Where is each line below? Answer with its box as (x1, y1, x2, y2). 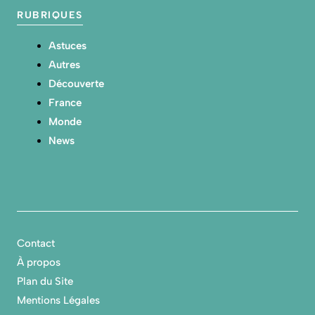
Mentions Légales (17, 294, 100, 307)
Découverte (49, 77, 104, 90)
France (49, 96, 82, 109)
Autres (49, 58, 80, 71)
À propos (17, 256, 60, 269)
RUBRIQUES (17, 8, 83, 21)
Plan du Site (17, 275, 73, 288)
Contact (17, 237, 55, 250)
